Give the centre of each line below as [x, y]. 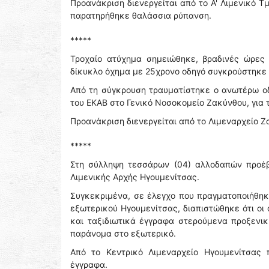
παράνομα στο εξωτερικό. [123, 233]
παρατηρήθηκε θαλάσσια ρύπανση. [141, 15]
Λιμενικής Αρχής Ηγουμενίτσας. [135, 177]
